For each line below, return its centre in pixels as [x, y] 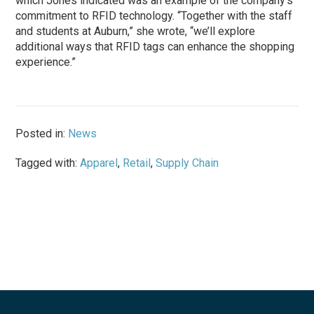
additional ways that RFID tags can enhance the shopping [155, 46]
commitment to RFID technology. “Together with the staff [154, 15]
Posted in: [42, 133]
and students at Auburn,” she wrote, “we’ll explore [136, 31]
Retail [137, 163]
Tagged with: [48, 163]
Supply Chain [187, 163]
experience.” [46, 62]
